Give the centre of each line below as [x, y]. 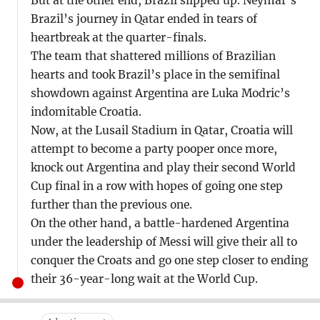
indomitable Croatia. [86, 111]
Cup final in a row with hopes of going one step [156, 186]
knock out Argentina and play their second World [163, 167]
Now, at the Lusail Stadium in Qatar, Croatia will [161, 130]
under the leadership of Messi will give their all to [164, 241]
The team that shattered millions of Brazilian [153, 56]
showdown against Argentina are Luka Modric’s [160, 93]
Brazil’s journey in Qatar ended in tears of [144, 19]
